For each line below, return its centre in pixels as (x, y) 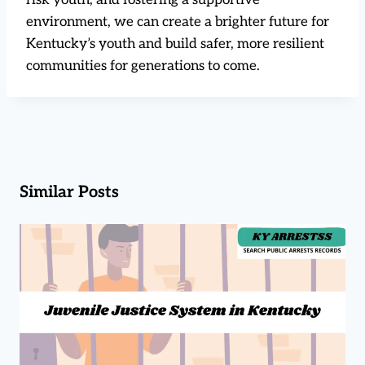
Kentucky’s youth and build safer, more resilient (175, 44)
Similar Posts (69, 192)
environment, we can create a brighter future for (178, 22)
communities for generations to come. (143, 66)
